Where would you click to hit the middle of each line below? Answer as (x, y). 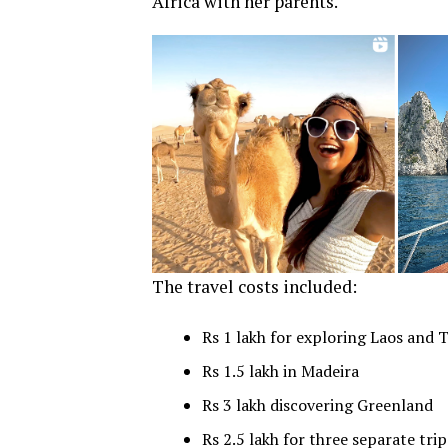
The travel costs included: (254, 287)
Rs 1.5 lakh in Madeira (280, 371)
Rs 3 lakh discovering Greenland (317, 405)
